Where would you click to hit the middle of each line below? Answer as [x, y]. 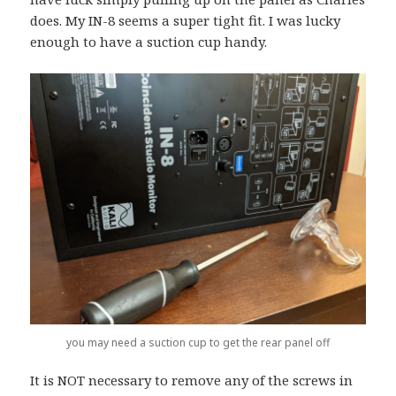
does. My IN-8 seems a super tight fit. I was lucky [186, 20]
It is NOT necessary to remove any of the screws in [192, 380]
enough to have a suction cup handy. [149, 41]
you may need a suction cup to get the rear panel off [198, 342]
